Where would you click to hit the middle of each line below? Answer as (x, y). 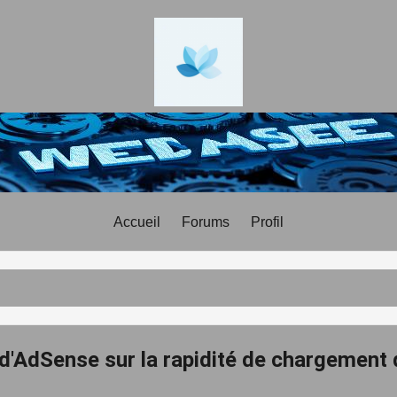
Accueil (137, 222)
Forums (206, 222)
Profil (267, 222)
